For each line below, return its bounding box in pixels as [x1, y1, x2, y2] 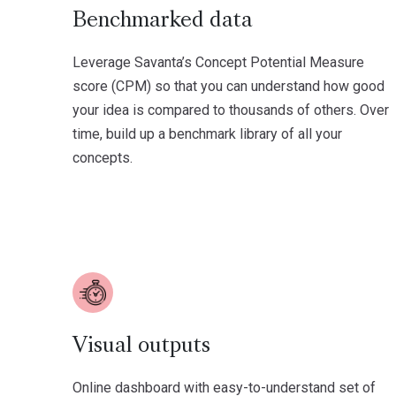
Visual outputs [72, 336, 210, 356]
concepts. [72, 148, 133, 166]
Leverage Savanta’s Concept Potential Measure [72, 53, 364, 71]
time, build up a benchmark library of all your [72, 125, 342, 142]
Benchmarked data [72, 11, 253, 31]
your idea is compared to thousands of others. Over [72, 101, 389, 118]
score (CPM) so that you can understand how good [72, 77, 385, 95]
